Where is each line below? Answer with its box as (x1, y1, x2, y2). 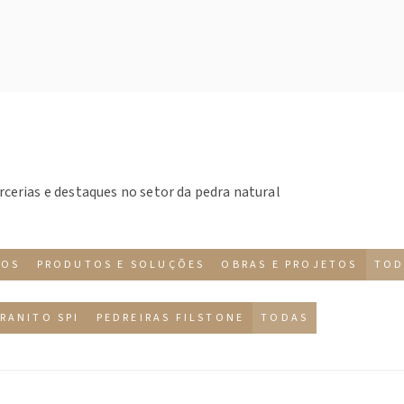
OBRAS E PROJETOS (221, 257, 358, 272)
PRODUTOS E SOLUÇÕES (36, 257, 206, 272)
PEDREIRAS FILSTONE (96, 310, 245, 326)
